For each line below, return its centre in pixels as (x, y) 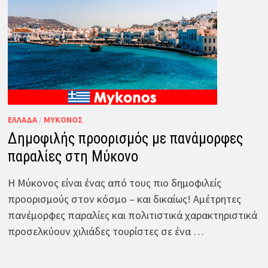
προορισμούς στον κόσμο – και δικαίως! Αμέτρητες (124, 199)
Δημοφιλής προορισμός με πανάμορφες (125, 138)
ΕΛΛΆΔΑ (22, 119)
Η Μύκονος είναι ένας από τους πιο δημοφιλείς (114, 182)
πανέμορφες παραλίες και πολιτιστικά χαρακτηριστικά (132, 215)
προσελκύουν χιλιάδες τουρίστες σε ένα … (106, 231)
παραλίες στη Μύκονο (73, 156)
